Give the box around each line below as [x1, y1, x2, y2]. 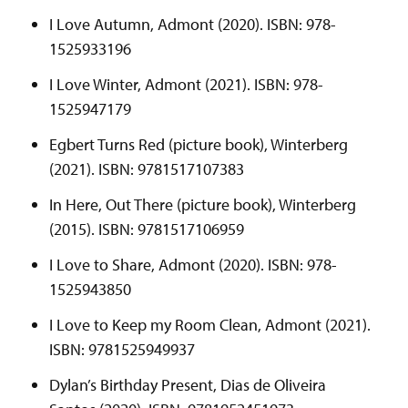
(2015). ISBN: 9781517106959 [49, 219, 244, 240]
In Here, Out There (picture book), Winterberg [49, 194, 356, 216]
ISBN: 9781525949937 [49, 339, 195, 361]
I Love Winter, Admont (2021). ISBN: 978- [49, 74, 323, 96]
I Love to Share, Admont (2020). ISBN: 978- [49, 254, 337, 276]
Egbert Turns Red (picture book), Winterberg [49, 134, 348, 156]
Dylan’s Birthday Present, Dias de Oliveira [49, 374, 326, 396]
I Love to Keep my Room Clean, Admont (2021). [49, 314, 371, 336]
